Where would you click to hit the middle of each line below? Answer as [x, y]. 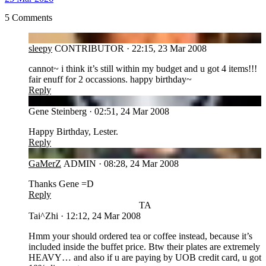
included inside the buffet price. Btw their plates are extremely [144, 246]
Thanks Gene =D [61, 183]
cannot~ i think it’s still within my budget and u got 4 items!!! [143, 68]
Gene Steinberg [58, 111]
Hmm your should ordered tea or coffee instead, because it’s [140, 236]
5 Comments [28, 17]
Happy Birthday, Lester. [73, 131]
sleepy [40, 48]
